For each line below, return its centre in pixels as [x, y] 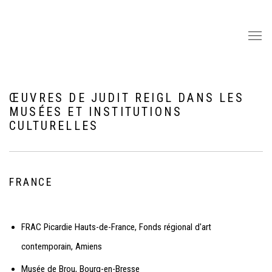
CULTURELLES [54, 126]
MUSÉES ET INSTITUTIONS [96, 112]
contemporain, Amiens [62, 246]
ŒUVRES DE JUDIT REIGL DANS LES [127, 98]
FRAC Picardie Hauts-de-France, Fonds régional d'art [116, 227]
